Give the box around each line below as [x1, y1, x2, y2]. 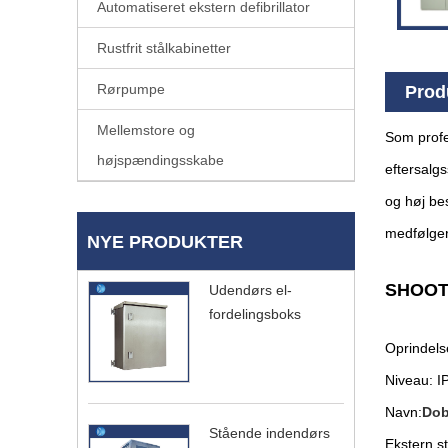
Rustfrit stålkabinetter [97, 39, 231, 56]
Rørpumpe [97, 80, 165, 97]
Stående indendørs [209, 424, 330, 441]
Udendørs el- [209, 281, 292, 298]
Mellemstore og [97, 121, 195, 138]
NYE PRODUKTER [87, 231, 243, 252]
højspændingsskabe [97, 151, 224, 168]
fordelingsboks [209, 305, 301, 322]
